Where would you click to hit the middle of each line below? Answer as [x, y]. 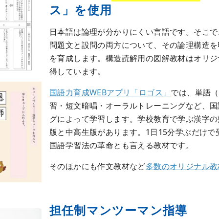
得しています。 [77, 71]
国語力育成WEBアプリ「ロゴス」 [110, 92]
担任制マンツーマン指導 [119, 210]
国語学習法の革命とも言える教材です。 [122, 145]
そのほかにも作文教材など [98, 166]
